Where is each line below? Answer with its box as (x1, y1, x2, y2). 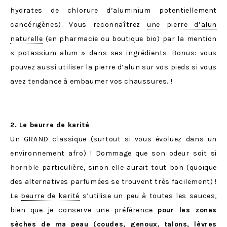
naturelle (10, 34, 43, 44)
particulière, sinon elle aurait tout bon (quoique (39, 163, 217, 172)
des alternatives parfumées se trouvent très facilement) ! (10, 177, 217, 186)
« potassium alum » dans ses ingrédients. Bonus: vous (10, 49, 217, 58)
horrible (10, 163, 39, 172)
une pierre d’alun (147, 20, 217, 29)
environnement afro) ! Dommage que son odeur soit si (10, 149, 217, 158)
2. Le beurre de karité (10, 121, 90, 130)
